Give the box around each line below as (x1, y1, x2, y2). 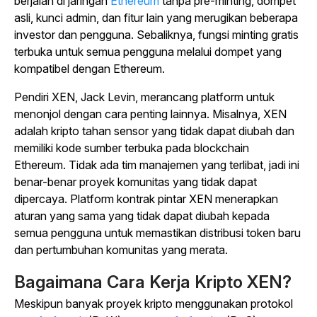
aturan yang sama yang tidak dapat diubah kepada (14, 209, 270, 223)
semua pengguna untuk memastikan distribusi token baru (14, 226, 301, 240)
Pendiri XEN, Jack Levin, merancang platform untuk (14, 90, 275, 104)
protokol (250, 296, 293, 311)
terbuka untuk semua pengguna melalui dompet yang (14, 45, 282, 59)
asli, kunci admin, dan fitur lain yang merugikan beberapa (14, 11, 298, 25)
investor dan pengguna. (14, 28, 134, 42)
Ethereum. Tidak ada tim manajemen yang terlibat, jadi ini (14, 158, 299, 172)
